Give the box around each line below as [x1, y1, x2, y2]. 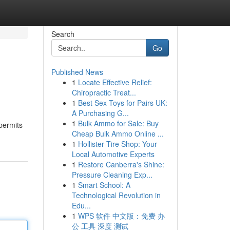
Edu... [71, 200, 91, 210]
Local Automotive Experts [71, 149, 155, 159]
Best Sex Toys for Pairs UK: [78, 98, 167, 108]
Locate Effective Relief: [78, 77, 152, 87]
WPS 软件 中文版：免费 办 [78, 210, 165, 221]
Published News [51, 67, 103, 77]
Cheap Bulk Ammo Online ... [71, 128, 164, 139]
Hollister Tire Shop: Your [78, 139, 157, 149]
